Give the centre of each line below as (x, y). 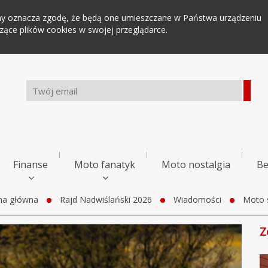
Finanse (31, 165)
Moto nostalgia (196, 165)
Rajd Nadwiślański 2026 (106, 200)
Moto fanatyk (105, 165)
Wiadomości (197, 200)
